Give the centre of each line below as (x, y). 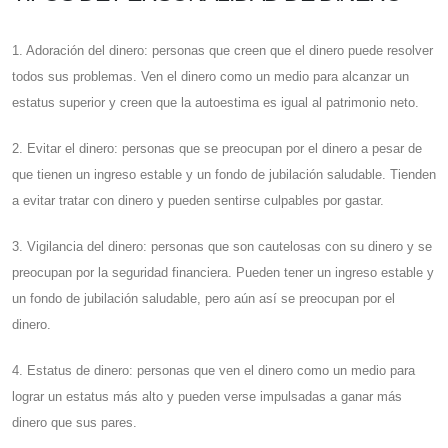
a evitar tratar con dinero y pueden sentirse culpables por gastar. (198, 201)
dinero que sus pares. (74, 423)
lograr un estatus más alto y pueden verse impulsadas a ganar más (207, 397)
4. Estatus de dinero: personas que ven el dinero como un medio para (213, 371)
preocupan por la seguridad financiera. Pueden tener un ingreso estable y (223, 273)
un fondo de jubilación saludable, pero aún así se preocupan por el (203, 299)
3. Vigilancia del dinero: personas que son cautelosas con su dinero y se (222, 247)
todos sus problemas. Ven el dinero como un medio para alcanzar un (210, 77)
